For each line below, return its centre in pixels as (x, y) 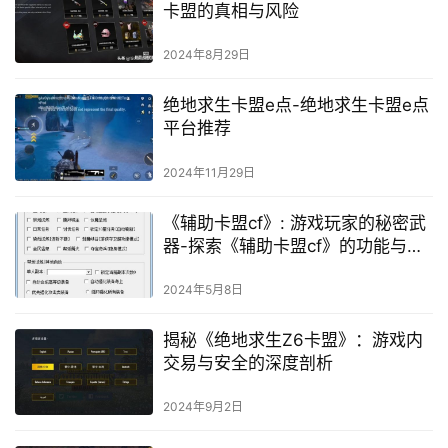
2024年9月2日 (202, 407)
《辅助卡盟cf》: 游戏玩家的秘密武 (294, 222)
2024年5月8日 (202, 289)
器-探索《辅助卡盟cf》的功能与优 (293, 245)
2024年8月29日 (206, 55)
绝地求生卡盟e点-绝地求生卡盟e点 (295, 105)
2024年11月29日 (208, 172)
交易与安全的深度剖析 (247, 362)
